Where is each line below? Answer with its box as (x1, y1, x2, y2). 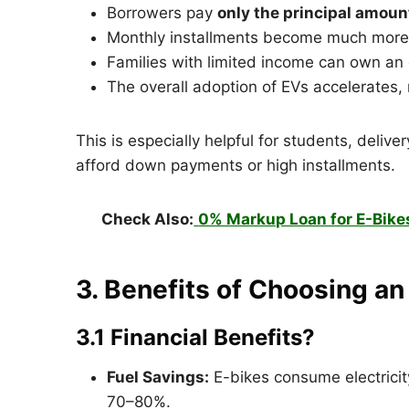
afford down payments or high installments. (76, 155, 395, 174)
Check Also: (101, 209, 194, 228)
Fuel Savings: (107, 367, 209, 386)
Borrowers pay (107, 3, 217, 22)
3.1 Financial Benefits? (76, 323, 315, 351)
